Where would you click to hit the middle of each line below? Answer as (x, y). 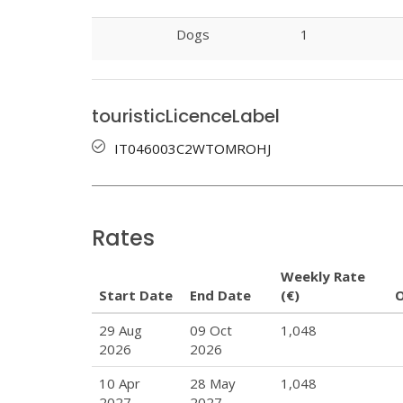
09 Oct (211, 330)
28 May (213, 383)
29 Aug (121, 330)
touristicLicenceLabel (186, 116)
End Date (220, 295)
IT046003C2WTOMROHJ (193, 149)
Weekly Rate (323, 276)
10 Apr (120, 383)
